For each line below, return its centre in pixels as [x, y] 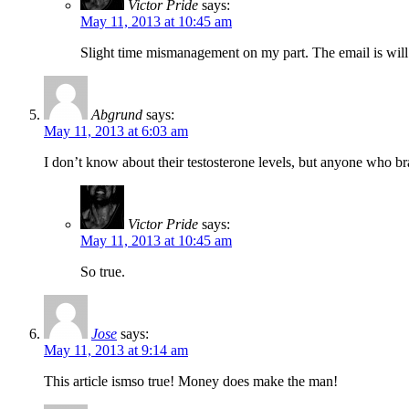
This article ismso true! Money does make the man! [191, 382]
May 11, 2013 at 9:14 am [116, 351]
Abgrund [117, 115]
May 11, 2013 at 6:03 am [116, 131]
